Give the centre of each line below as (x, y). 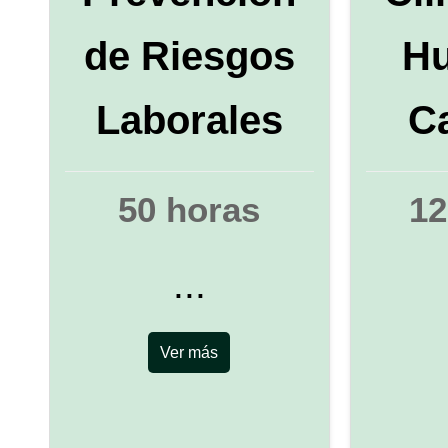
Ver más (189, 352)
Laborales (189, 120)
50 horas (189, 209)
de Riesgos (189, 56)
